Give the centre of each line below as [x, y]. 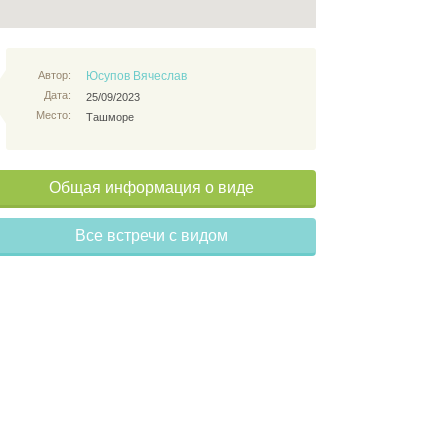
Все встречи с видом [151, 235]
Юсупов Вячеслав [136, 76]
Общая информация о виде [151, 187]
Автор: [54, 75]
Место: [53, 115]
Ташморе [110, 117]
